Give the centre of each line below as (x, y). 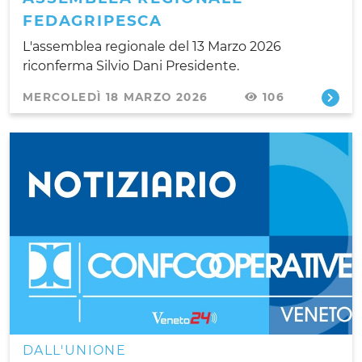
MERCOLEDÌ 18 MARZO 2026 (116, 97)
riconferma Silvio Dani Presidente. (131, 65)
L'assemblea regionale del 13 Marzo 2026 (152, 46)
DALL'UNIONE (74, 350)
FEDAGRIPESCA (93, 20)
